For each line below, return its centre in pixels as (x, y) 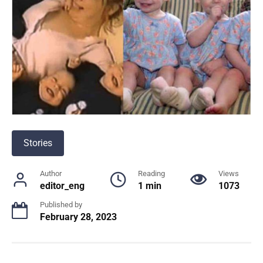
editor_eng (62, 186)
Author (51, 173)
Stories (38, 143)
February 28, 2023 (78, 217)
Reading (151, 173)
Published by (61, 204)
